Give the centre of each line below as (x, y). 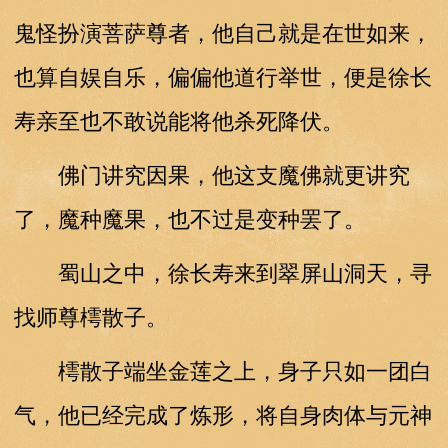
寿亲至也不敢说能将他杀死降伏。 (178, 121)
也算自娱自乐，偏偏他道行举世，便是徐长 (222, 77)
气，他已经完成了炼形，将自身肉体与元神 (222, 415)
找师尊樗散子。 (90, 317)
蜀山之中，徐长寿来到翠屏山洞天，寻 (222, 273)
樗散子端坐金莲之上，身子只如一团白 (222, 371)
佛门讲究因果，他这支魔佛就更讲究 (211, 175)
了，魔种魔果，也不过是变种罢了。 (189, 219)
